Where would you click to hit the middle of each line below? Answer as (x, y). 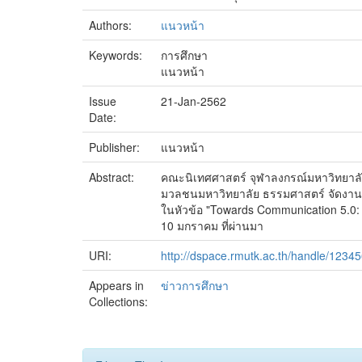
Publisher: (116, 147)
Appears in (116, 285)
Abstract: (113, 177)
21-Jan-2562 (194, 101)
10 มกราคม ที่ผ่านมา (212, 225)
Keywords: (117, 55)
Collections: (118, 301)
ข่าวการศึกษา (195, 285)
